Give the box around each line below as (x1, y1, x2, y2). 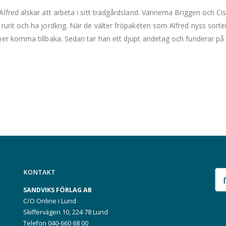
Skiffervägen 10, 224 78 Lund (23, 208, 108, 216)
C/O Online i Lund (23, 197, 76, 205)
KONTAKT (23, 168, 55, 177)
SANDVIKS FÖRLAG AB (23, 186, 92, 194)
